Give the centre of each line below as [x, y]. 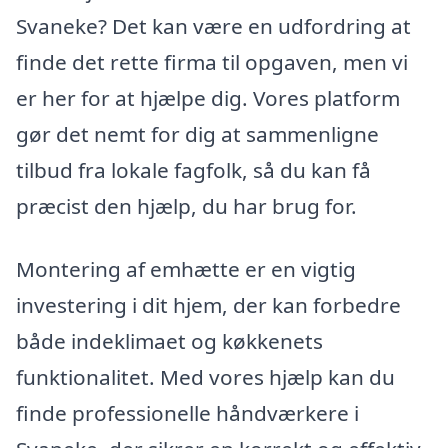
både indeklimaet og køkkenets [169, 341]
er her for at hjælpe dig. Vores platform [208, 97]
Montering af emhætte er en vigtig [186, 269]
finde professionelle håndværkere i [187, 413]
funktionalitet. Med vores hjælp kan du [205, 377]
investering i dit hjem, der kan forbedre [208, 305]
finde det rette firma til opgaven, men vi [212, 61]
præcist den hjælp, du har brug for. [186, 205]
